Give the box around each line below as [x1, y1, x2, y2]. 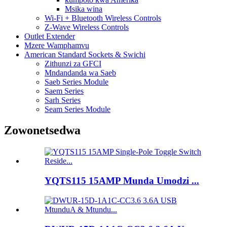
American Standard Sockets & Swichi [24, 50, 145, 59]
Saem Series [45, 86, 84, 95]
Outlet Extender [24, 31, 75, 41]
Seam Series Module [45, 104, 110, 113]
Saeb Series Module [45, 77, 108, 86]
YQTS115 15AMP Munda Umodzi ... [45, 175, 199, 186]
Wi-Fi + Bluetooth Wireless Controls [45, 13, 161, 22]
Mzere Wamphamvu [24, 41, 89, 50]
